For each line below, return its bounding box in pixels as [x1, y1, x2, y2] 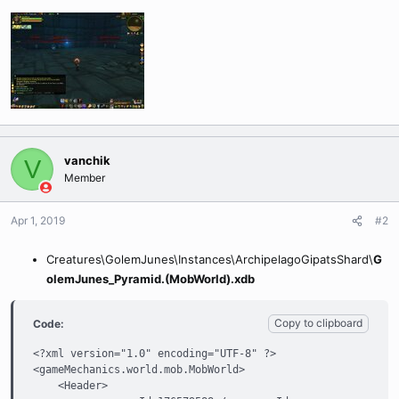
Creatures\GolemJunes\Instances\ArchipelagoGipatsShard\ [46, 252, 373, 266]
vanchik [64, 153, 110, 167]
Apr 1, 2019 [11, 214, 65, 227]
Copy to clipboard [274, 316, 362, 330]
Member [64, 171, 105, 184]
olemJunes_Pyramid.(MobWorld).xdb [46, 272, 255, 286]
